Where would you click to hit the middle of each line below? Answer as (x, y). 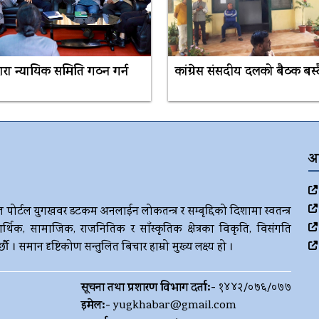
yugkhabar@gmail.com (175, 306)
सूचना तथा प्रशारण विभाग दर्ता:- (148, 288)
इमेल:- (96, 306)
